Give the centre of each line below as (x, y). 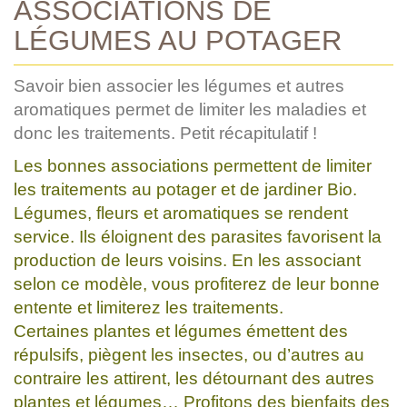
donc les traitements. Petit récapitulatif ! (165, 133)
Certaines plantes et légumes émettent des (181, 331)
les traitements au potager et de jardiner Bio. (185, 189)
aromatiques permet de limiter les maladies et (190, 109)
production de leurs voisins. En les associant (187, 260)
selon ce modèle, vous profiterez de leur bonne (197, 283)
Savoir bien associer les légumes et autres (179, 85)
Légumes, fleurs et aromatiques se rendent (181, 213)
